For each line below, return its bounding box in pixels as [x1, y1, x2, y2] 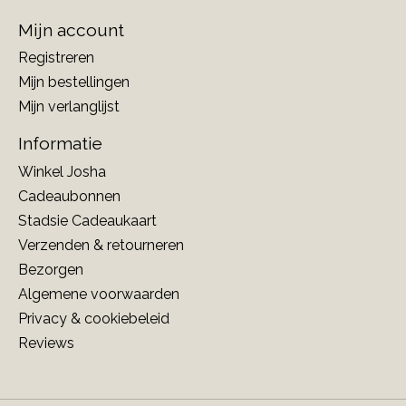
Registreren [18, 49, 94, 67]
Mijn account [18, 19, 124, 40]
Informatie [18, 133, 102, 154]
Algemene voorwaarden [18, 285, 179, 303]
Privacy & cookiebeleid [18, 309, 169, 327]
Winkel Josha [18, 162, 106, 180]
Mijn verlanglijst [18, 98, 120, 116]
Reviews [18, 333, 74, 352]
